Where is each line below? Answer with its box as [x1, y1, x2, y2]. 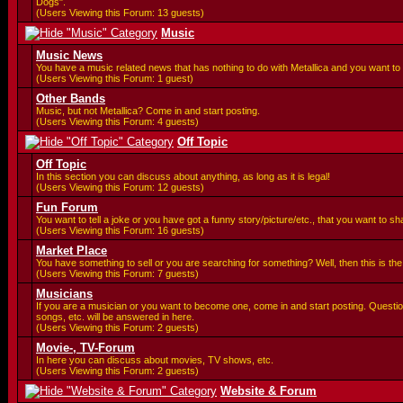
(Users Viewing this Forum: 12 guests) [36, 182, 204, 193]
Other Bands [36, 92, 105, 105]
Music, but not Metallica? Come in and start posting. [36, 105, 260, 116]
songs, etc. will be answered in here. [36, 311, 194, 322]
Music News [36, 49, 103, 62]
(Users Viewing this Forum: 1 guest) [36, 73, 193, 84]
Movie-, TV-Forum [36, 341, 135, 354]
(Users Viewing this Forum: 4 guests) [36, 116, 199, 127]
